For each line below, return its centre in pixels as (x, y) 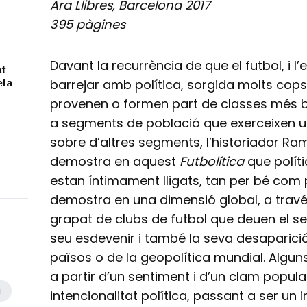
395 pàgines (88, 24)
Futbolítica (212, 161)
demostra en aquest (115, 161)
